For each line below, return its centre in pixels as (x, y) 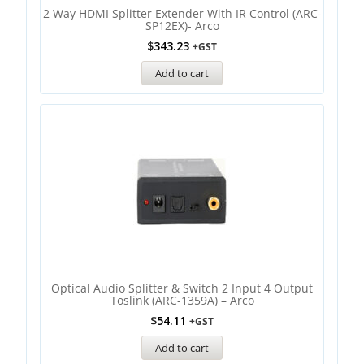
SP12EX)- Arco (182, 26)
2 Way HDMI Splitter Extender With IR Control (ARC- (182, 13)
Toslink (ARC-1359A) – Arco (182, 300)
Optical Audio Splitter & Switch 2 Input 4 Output (182, 288)
